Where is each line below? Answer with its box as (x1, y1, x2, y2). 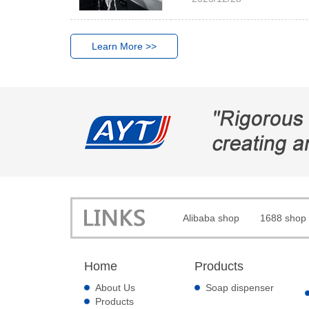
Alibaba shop (183, 212, 239, 223)
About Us (95, 282, 135, 293)
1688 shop (260, 212, 306, 223)
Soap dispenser (206, 282, 274, 293)
